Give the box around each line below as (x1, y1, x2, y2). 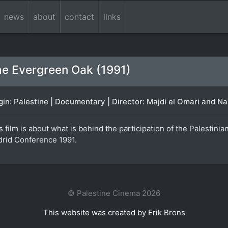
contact (65, 12, 94, 22)
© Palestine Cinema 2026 (68, 188, 160, 198)
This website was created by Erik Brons (43, 208, 185, 217)
